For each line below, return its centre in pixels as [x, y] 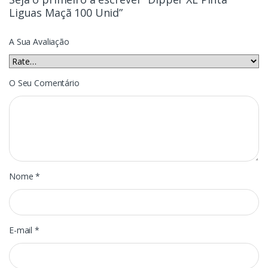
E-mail [22, 230]
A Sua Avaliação [39, 41]
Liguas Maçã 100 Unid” [66, 12]
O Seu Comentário [44, 83]
